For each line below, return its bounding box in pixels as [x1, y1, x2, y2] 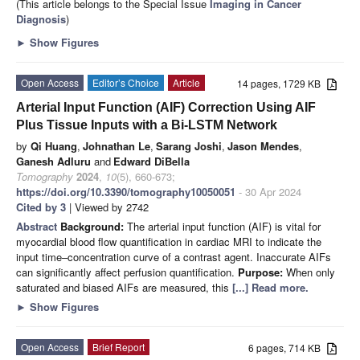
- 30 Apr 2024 [235, 183, 301, 199]
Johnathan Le [83, 137, 150, 153]
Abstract [16, 218, 60, 234]
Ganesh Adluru [16, 153, 91, 169]
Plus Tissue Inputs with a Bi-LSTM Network [16, 117, 277, 132]
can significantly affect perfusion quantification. [16, 264, 238, 280]
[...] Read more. [232, 279, 309, 295]
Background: [60, 218, 124, 234]
